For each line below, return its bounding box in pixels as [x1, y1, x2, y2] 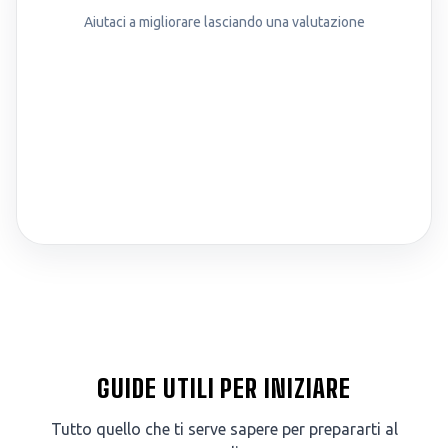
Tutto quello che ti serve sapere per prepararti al [50, 420, 398, 439]
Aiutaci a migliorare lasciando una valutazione [83, 14, 365, 30]
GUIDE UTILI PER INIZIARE [96, 374, 352, 404]
